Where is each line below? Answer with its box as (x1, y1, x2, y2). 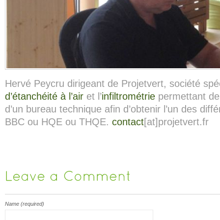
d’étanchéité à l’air (5, 91, 86, 102)
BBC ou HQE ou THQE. (5, 116, 112, 128)
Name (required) (5, 201, 44, 207)
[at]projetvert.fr (144, 116, 209, 128)
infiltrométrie (102, 91, 155, 102)
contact (112, 116, 144, 128)
